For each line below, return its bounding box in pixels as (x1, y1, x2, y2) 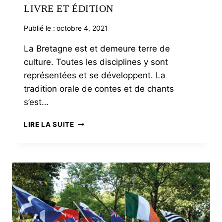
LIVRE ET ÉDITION (24, 3, 113, 14)
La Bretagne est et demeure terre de (24, 44, 170, 54)
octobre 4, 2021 (56, 24, 109, 33)
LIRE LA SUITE (24, 120, 74, 129)
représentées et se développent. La (24, 70, 166, 81)
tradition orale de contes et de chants (24, 84, 174, 94)
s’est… (24, 97, 49, 108)
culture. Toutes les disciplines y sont (24, 57, 168, 67)
